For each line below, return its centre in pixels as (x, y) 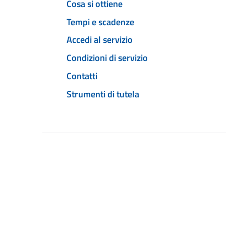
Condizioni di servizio (107, 58)
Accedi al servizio (100, 40)
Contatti (82, 76)
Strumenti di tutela (103, 94)
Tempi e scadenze (100, 22)
